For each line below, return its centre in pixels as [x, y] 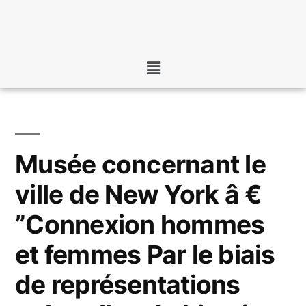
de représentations [128, 285]
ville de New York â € [138, 195]
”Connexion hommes [140, 225]
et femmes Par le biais [145, 255]
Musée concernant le [140, 165]
